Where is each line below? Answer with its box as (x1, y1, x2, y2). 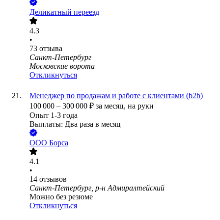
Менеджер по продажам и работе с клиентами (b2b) (29, 91, 203, 100)
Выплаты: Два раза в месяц (29, 120, 121, 129)
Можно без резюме (29, 192, 93, 201)
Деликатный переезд (29, 8, 99, 17)
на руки (128, 102, 154, 110)
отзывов (39, 175, 67, 184)
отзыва (39, 44, 62, 53)
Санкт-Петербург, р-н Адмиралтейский (29, 184, 165, 192)
